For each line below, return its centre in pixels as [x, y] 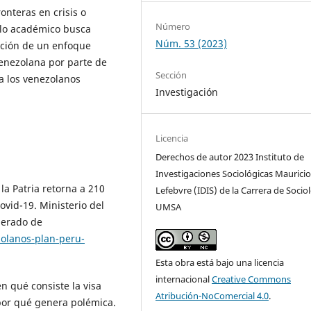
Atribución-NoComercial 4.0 [212, 296]
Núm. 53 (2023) [192, 44]
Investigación [187, 92]
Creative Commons [252, 279]
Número [173, 27]
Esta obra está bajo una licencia [220, 263]
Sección [171, 75]
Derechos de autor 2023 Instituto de [230, 157]
